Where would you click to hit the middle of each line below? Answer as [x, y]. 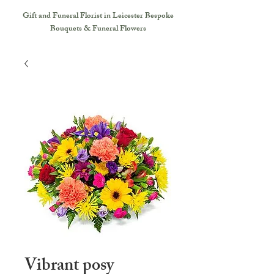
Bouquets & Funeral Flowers [98, 29]
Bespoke [159, 17]
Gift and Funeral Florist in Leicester [83, 17]
